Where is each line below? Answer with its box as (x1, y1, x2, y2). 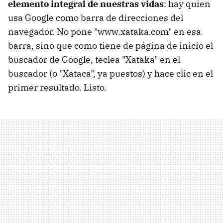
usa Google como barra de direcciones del (8, 12, 183, 24)
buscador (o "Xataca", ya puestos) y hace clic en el (8, 68, 213, 80)
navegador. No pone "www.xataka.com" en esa (8, 26, 201, 38)
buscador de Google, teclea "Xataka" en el (8, 54, 180, 66)
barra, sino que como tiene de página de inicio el (8, 40, 213, 52)
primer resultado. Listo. (8, 82, 107, 94)
